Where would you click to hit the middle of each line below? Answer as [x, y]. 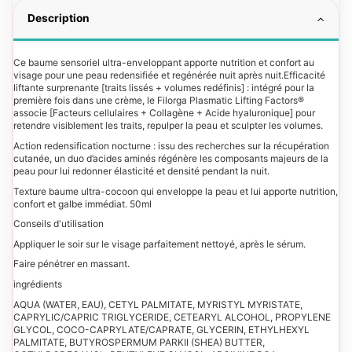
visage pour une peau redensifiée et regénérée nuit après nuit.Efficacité [169, 75]
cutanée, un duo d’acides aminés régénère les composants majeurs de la [171, 159]
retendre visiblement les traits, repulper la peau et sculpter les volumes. [168, 126]
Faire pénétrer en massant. [71, 264]
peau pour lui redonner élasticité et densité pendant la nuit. [141, 171]
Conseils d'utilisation [59, 224]
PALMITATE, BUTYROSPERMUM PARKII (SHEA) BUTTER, [139, 342]
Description [59, 18]
